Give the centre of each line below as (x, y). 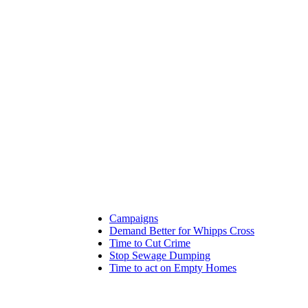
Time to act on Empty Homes (173, 268)
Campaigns (134, 218)
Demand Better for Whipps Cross (182, 231)
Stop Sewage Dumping (160, 255)
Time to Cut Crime (150, 243)
